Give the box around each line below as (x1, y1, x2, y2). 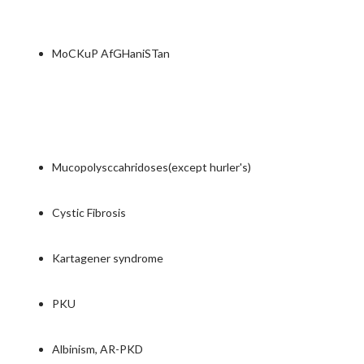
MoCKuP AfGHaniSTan (52, 46, 170, 60)
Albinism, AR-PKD (52, 342, 143, 356)
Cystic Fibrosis (52, 206, 126, 219)
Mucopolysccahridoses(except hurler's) (52, 160, 251, 174)
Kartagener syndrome (52, 251, 166, 265)
